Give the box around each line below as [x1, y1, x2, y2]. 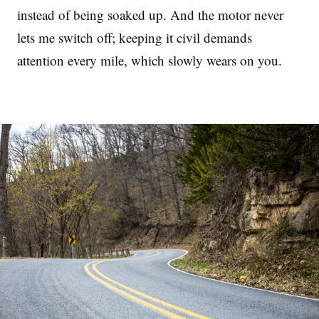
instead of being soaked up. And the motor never [17, 5, 283, 23]
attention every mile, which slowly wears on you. [17, 51, 282, 69]
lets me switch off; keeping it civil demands [17, 28, 252, 46]
